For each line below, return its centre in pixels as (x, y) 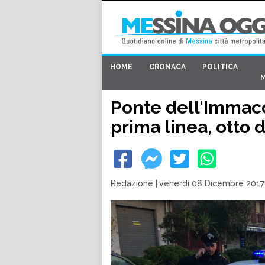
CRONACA (167, 67)
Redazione (132, 183)
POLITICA (220, 67)
